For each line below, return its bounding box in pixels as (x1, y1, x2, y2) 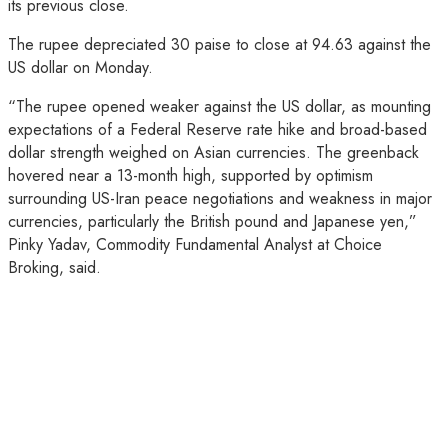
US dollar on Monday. (8, 55, 153, 79)
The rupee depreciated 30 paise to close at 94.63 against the (8, 32, 431, 56)
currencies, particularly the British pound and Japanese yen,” (8, 209, 417, 233)
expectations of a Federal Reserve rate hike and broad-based (8, 117, 427, 141)
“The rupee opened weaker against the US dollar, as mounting (8, 94, 431, 118)
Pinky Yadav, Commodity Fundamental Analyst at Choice (8, 232, 382, 256)
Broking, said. (8, 255, 101, 279)
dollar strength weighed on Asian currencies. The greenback (8, 140, 419, 164)
